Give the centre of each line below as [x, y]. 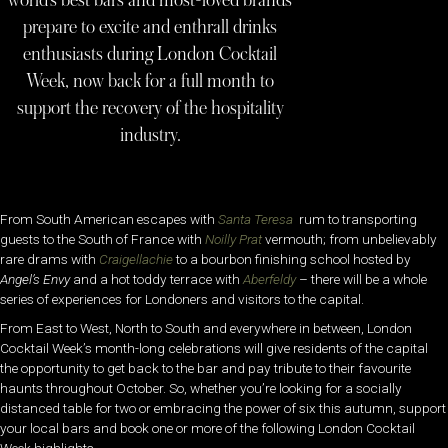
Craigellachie [136, 259]
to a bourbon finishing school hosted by [292, 259]
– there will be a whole [363, 279]
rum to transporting [356, 219]
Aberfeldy [269, 279]
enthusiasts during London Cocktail [150, 54]
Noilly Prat [232, 239]
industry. [150, 135]
